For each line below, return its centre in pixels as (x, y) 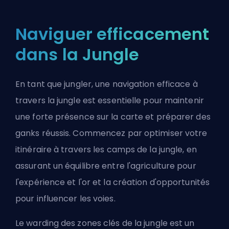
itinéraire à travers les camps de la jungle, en (106, 150)
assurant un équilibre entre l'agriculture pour (106, 166)
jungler (78, 84)
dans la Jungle (77, 55)
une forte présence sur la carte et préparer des (113, 117)
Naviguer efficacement (112, 34)
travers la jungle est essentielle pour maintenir (110, 101)
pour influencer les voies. (65, 199)
